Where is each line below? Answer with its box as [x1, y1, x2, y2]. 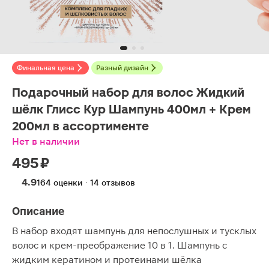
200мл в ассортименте [12, 119, 149, 133]
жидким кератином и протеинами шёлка [12, 254, 202, 265]
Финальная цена [17, 64, 74, 72]
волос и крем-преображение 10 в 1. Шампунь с [12, 240, 227, 251]
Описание [12, 205, 64, 217]
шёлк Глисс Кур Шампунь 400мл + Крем [12, 102, 251, 116]
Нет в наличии [12, 136, 80, 147]
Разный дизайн [96, 64, 148, 72]
